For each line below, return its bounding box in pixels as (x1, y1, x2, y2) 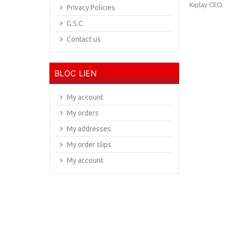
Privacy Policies (67, 4, 115, 12)
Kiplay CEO (189, 1, 223, 9)
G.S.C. (67, 19, 84, 27)
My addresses (67, 125, 111, 133)
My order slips (67, 140, 111, 149)
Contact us (67, 35, 101, 43)
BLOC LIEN (54, 68, 97, 78)
